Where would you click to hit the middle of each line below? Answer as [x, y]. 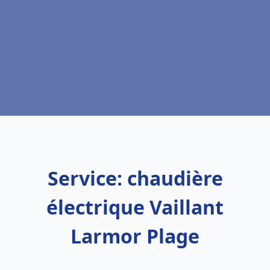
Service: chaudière [135, 178]
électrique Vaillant [135, 207]
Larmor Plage [135, 236]
